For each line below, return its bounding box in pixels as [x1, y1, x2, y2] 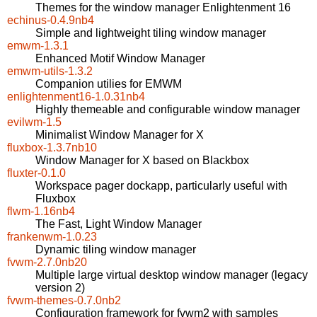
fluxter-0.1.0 [7, 167, 66, 180]
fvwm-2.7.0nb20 [7, 256, 87, 269]
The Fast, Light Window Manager [35, 218, 202, 231]
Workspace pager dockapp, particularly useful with [35, 180, 287, 192]
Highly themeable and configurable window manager [35, 103, 300, 116]
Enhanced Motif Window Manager [35, 52, 205, 65]
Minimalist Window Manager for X [35, 129, 204, 142]
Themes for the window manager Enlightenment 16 [35, 1, 291, 14]
